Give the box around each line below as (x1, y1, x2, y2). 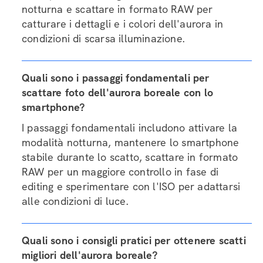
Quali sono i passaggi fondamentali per (22, 71, 210, 85)
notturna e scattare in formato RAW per (22, 2, 213, 16)
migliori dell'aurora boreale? (22, 248, 158, 262)
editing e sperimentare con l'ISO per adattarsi (22, 180, 241, 193)
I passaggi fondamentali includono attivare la (22, 121, 238, 134)
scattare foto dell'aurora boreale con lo (22, 86, 214, 99)
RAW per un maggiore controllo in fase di (22, 165, 219, 178)
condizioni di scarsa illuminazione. (22, 32, 184, 45)
